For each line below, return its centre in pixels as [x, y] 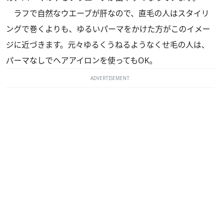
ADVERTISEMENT [110, 78]
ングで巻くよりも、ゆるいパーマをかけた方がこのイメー [108, 29]
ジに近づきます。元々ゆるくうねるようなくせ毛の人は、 [108, 45]
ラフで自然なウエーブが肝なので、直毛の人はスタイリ [108, 14]
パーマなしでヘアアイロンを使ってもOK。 [82, 61]
